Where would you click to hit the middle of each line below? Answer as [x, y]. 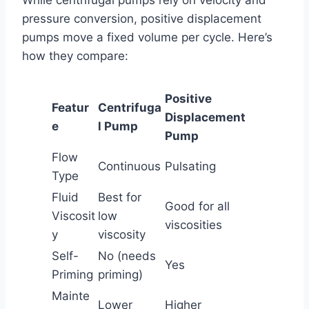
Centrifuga [130, 107]
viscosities [193, 225]
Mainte [71, 296]
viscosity [122, 234]
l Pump [118, 126]
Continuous [129, 166]
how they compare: [75, 56]
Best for [120, 197]
